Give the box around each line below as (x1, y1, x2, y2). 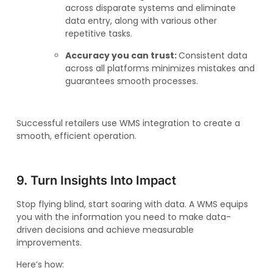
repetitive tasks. (65, 27, 132, 40)
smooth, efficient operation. (16, 130, 136, 143)
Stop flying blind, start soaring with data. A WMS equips (16, 198, 248, 211)
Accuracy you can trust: (65, 49, 179, 62)
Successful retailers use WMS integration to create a (16, 117, 240, 130)
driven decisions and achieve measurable (16, 224, 194, 236)
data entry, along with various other (65, 15, 217, 27)
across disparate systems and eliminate (65, 2, 236, 15)
